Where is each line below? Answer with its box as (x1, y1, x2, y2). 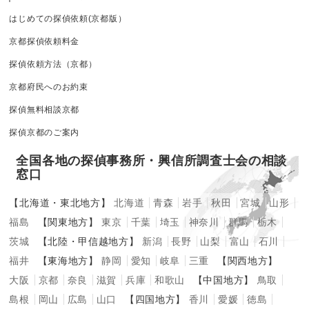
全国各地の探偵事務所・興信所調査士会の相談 (16, 153, 288, 168)
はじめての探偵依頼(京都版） (9, 13, 127, 23)
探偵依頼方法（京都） (9, 59, 97, 69)
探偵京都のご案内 (9, 127, 80, 137)
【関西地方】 (217, 255, 279, 266)
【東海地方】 (37, 255, 99, 266)
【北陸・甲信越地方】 (37, 235, 139, 247)
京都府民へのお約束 (9, 81, 88, 92)
